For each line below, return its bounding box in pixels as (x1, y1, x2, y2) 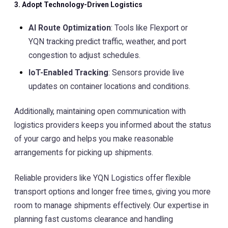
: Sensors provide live (108, 67, 184, 77)
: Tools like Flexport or (111, 22, 188, 33)
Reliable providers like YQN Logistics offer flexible (14, 173, 191, 183)
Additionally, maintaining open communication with (14, 106, 186, 117)
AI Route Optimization (28, 22, 111, 33)
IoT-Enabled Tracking (28, 67, 108, 77)
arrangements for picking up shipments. (14, 148, 153, 158)
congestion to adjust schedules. (28, 50, 140, 60)
